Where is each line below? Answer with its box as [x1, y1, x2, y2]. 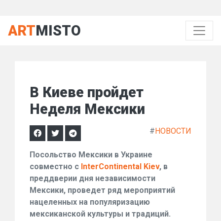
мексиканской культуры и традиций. [30, 209, 171, 219]
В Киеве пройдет [30, 84, 144, 101]
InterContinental [81, 162, 142, 171]
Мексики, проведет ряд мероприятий [30, 185, 175, 195]
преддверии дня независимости [30, 174, 155, 183]
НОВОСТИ [155, 126, 191, 136]
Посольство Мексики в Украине [30, 150, 152, 159]
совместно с [30, 162, 81, 171]
